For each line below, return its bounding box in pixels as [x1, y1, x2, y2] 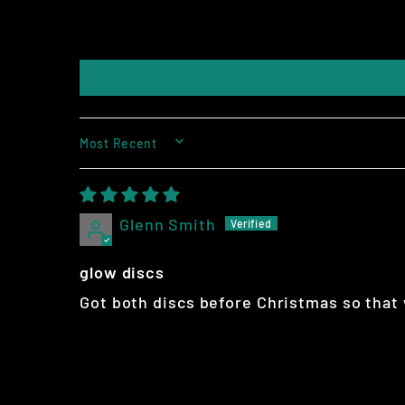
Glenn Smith [119, 214, 216, 235]
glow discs [80, 262, 165, 283]
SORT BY [79, 143, 155, 159]
